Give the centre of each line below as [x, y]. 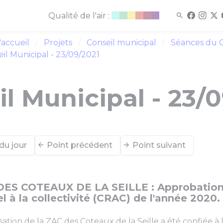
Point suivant [159, 145]
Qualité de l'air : [80, 16]
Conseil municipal [121, 43]
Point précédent [80, 145]
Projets [58, 43]
